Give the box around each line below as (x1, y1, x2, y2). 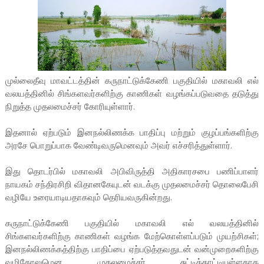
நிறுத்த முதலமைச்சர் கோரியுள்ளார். (5, 101, 135, 113)
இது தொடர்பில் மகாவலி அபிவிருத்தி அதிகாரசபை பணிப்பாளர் (5, 166, 259, 178)
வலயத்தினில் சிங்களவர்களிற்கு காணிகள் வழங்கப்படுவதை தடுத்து (5, 88, 259, 100)
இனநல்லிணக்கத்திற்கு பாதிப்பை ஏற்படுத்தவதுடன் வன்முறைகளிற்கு (5, 243, 259, 256)
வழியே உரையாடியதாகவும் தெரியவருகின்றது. (5, 192, 172, 204)
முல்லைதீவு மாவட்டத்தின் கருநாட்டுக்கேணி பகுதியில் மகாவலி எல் (5, 75, 259, 87)
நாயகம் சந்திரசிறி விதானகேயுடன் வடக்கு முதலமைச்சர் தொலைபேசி (5, 179, 259, 191)
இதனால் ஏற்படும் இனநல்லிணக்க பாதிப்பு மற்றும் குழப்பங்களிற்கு (5, 127, 259, 139)
